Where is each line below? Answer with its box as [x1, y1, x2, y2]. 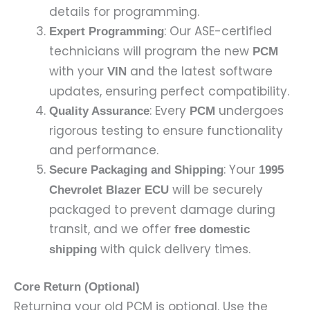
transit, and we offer [49, 220, 174, 237]
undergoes [215, 102, 284, 119]
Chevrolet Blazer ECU [49, 183, 169, 197]
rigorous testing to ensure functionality [49, 122, 283, 139]
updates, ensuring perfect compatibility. [49, 82, 289, 100]
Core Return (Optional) [14, 280, 140, 294]
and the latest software [127, 62, 273, 80]
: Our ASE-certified [164, 22, 272, 39]
